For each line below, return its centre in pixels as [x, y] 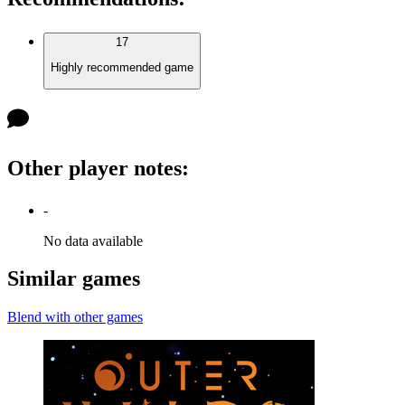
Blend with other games [75, 317]
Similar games [74, 279]
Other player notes [94, 168]
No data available [93, 240]
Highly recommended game [122, 68]
